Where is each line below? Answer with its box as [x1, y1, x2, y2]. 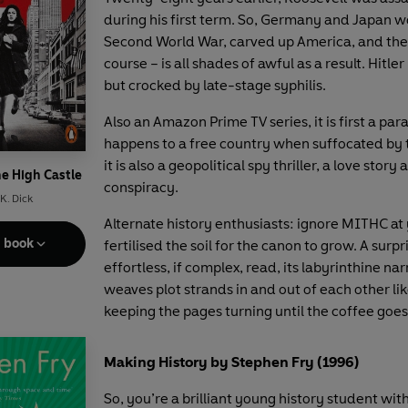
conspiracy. [104, 178, 178, 196]
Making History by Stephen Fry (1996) [104, 352, 359, 371]
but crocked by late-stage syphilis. [104, 76, 326, 94]
